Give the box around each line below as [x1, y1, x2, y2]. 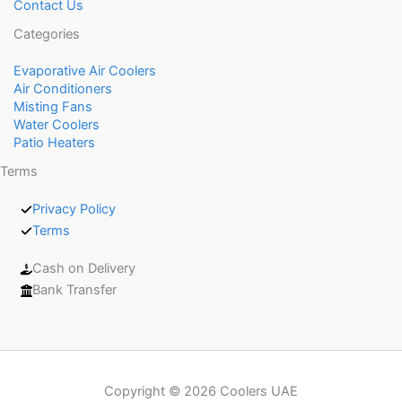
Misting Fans [13, 98, 92, 115]
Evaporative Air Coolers [13, 62, 156, 79]
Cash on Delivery [32, 260, 136, 276]
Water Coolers [13, 116, 100, 133]
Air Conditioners [13, 80, 112, 97]
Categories [13, 26, 80, 43]
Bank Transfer [32, 282, 118, 298]
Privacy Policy [32, 200, 117, 217]
